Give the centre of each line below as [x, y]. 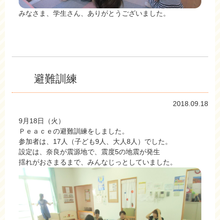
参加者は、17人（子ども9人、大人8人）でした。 [95, 141]
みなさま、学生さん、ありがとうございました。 [94, 14]
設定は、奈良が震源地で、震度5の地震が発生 [89, 151]
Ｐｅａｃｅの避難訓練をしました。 [74, 131]
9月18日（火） [42, 121]
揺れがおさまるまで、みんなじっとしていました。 [98, 162]
